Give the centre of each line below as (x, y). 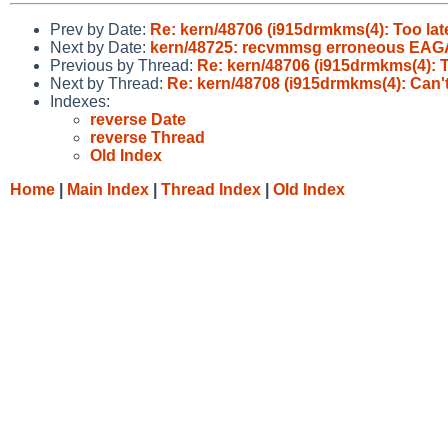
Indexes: (80, 101)
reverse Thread (147, 137)
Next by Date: (100, 47)
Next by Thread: (108, 83)
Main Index (108, 189)
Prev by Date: (100, 29)
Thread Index (211, 189)
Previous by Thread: (123, 65)
